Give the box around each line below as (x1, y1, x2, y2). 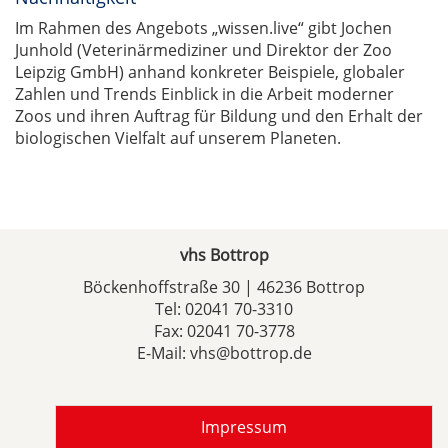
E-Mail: (136, 342, 190, 364)
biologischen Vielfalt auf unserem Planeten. (15, 127, 341, 149)
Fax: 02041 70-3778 (153, 320, 295, 342)
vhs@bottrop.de (189, 342, 312, 364)
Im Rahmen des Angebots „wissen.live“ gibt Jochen (15, 17, 392, 39)
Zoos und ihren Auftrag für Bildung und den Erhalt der (15, 105, 423, 127)
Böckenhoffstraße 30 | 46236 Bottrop (83, 276, 365, 298)
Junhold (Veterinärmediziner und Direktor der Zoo (15, 39, 392, 61)
